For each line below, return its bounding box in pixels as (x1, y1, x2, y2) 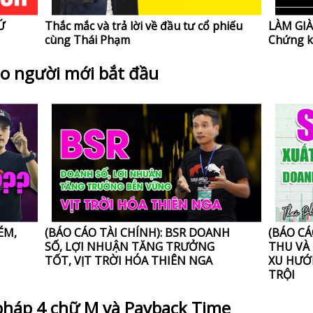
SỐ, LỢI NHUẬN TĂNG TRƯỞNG (45, 239, 215, 255)
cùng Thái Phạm (45, 32, 131, 48)
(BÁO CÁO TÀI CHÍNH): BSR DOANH (45, 225, 231, 241)
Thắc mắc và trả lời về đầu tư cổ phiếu (45, 18, 243, 34)
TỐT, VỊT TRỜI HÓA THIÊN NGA (45, 253, 213, 269)
